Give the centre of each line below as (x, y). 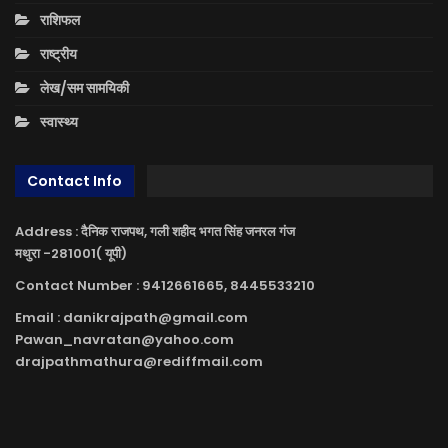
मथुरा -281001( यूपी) (71, 254)
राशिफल (60, 20)
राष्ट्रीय (58, 54)
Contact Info (74, 180)
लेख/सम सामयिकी (84, 88)
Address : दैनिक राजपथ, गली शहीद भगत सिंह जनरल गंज (155, 232)
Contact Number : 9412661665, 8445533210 (165, 286)
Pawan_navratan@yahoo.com (124, 340)
